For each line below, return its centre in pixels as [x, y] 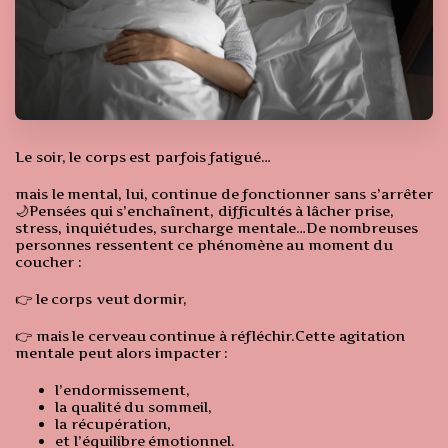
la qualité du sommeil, [133, 407]
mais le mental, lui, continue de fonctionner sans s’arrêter [224, 194]
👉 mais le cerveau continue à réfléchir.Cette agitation [210, 336]
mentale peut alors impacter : [122, 353]
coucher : [48, 262]
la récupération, [113, 424]
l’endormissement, [122, 390]
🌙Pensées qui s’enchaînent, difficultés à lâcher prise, [205, 211]
